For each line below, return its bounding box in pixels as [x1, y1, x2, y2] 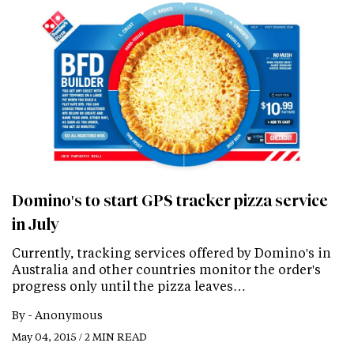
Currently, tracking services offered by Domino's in [12, 243, 331, 261]
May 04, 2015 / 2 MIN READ [12, 329, 147, 343]
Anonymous [35, 307, 103, 322]
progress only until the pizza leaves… [12, 277, 246, 294]
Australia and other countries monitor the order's [12, 260, 321, 277]
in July [12, 214, 59, 234]
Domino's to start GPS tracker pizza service [12, 190, 328, 210]
